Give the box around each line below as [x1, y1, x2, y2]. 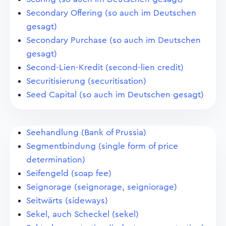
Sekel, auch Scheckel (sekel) [26, 210, 139, 218]
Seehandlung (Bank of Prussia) [26, 128, 146, 137]
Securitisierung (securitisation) [26, 77, 146, 85]
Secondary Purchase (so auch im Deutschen [26, 36, 201, 44]
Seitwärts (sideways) [26, 196, 108, 205]
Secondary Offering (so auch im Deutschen [26, 9, 196, 17]
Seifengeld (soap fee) [26, 169, 111, 178]
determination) [26, 155, 85, 164]
